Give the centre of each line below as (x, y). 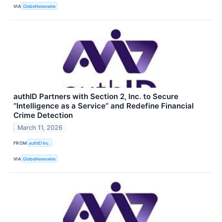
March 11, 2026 (40, 127)
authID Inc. (40, 143)
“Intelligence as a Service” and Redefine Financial (104, 106)
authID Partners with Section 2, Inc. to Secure (96, 97)
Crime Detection (43, 115)
